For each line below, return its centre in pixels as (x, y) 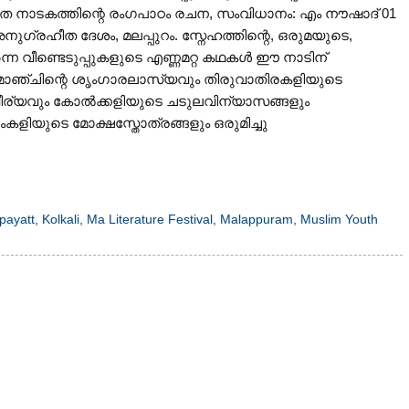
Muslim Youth (339, 219)
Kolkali (60, 219)
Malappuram (256, 219)
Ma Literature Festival (149, 219)
